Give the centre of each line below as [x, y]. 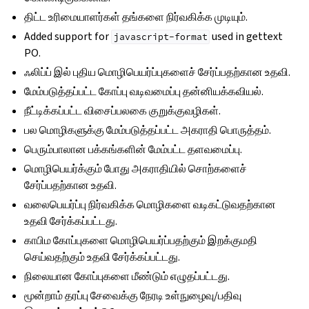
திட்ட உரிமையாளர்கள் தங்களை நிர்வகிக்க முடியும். [136, 17]
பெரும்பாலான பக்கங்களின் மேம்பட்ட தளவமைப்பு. [133, 149]
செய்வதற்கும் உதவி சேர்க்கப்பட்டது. [102, 257]
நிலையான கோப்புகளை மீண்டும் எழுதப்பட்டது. [127, 276]
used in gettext [247, 36]
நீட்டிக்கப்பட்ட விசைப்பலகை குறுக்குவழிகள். [123, 111]
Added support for [68, 36]
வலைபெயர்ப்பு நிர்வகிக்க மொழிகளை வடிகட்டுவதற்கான [150, 205]
